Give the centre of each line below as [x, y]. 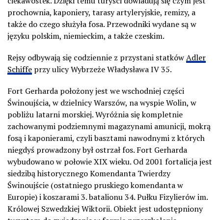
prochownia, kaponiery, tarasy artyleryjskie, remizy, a [101, 12]
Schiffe [20, 69]
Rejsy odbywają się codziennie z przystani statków [97, 57]
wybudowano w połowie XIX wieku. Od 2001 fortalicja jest [110, 161]
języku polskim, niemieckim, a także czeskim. [86, 36]
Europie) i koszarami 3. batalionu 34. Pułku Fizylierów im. [108, 197]
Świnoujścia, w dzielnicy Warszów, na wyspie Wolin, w [102, 102]
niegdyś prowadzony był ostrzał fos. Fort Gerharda [97, 150]
